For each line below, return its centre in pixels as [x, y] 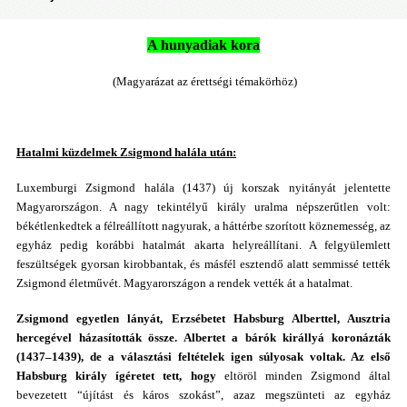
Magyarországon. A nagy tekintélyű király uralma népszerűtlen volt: [203, 207]
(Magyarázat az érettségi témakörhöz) [205, 81]
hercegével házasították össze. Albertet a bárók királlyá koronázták [203, 338]
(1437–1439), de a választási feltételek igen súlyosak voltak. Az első [203, 357]
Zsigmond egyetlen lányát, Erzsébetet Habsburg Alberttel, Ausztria [203, 318]
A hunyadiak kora [203, 45]
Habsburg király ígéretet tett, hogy [116, 376]
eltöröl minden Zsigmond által [303, 376]
